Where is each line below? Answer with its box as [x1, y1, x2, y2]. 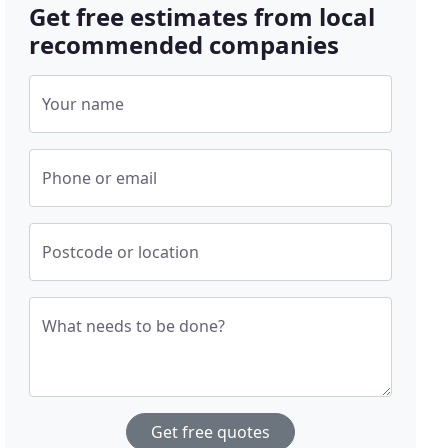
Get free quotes [151, 421, 271, 444]
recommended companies [29, 28, 340, 62]
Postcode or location [42, 241, 200, 264]
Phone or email [42, 167, 158, 190]
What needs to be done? [42, 315, 226, 338]
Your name [42, 93, 125, 116]
